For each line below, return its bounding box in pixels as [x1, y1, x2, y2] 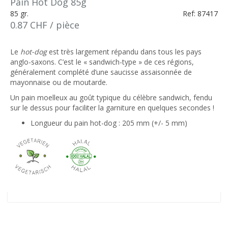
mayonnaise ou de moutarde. [10, 77, 107, 87]
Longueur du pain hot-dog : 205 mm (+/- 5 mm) [31, 118, 187, 128]
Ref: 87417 [183, 9, 218, 18]
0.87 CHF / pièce [10, 19, 79, 31]
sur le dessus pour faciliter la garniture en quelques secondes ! [10, 103, 214, 112]
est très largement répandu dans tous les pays [47, 47, 202, 56]
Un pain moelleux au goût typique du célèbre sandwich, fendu [10, 93, 212, 102]
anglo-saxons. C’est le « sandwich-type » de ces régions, [10, 57, 194, 67]
